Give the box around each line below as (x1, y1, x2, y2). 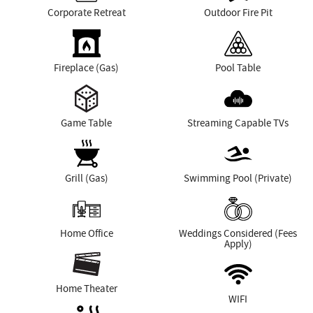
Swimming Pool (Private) (184, 171, 292, 186)
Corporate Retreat (47, 6, 126, 20)
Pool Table (215, 61, 261, 75)
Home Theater (55, 282, 117, 296)
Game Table (61, 116, 112, 131)
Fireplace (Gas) (54, 61, 119, 75)
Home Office (59, 226, 113, 241)
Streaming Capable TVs (187, 116, 289, 131)
